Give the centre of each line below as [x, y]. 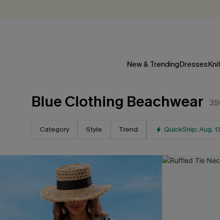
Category [55, 129]
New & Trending [153, 64]
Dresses [193, 64]
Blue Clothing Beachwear [117, 102]
